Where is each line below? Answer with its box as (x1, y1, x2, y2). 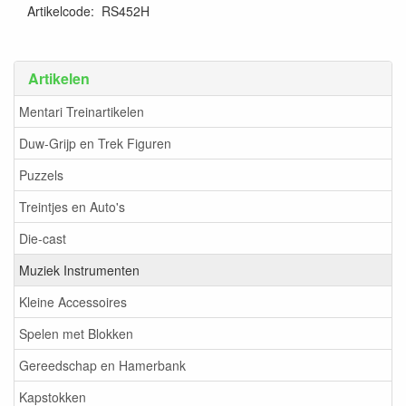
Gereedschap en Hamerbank (19, 356, 186, 374)
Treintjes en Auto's (19, 198, 125, 216)
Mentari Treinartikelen (19, 102, 144, 121)
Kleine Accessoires (19, 293, 127, 311)
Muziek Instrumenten (19, 261, 140, 279)
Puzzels (19, 166, 63, 184)
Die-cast (19, 229, 66, 247)
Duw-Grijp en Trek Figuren (19, 134, 171, 152)
